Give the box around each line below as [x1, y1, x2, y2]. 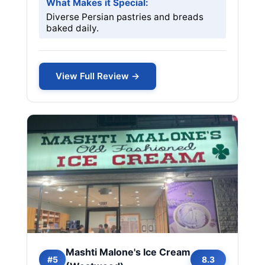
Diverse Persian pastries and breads [46, 11, 203, 22]
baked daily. [46, 22, 99, 34]
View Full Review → [56, 70, 140, 82]
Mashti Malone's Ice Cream [66, 246, 190, 258]
